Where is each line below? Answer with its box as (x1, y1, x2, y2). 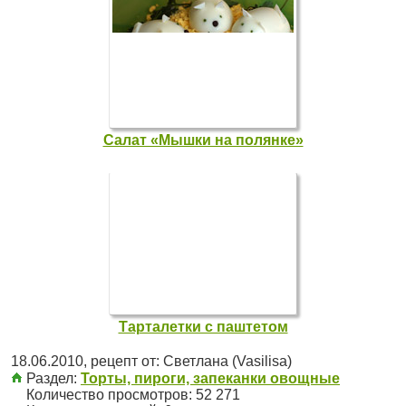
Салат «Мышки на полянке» (102, 132, 304, 148)
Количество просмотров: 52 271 (23, 387, 240, 402)
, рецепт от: (83, 353, 163, 369)
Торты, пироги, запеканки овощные (81, 371, 340, 386)
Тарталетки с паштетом (118, 319, 288, 334)
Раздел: (23, 371, 81, 386)
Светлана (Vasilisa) (163, 353, 292, 369)
